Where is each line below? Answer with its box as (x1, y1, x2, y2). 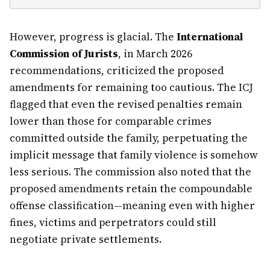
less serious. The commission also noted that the (10, 165, 251, 179)
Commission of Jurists (10, 46, 118, 61)
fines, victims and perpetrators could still (10, 215, 216, 230)
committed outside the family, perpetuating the (10, 131, 248, 145)
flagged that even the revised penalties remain (10, 97, 242, 111)
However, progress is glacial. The (10, 30, 177, 44)
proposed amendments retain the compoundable (10, 181, 253, 196)
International (177, 30, 243, 44)
